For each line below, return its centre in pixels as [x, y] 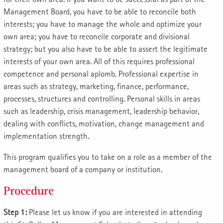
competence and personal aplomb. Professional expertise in [101, 74]
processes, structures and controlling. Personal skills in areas [102, 99]
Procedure [29, 191]
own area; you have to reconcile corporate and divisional [97, 36]
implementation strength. [46, 136]
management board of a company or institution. [83, 169]
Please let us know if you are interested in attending [115, 212]
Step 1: [16, 212]
